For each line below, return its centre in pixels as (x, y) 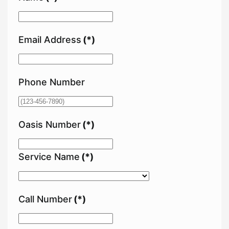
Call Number (45, 199)
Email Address (50, 39)
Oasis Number (50, 124)
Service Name (49, 156)
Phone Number (52, 82)
